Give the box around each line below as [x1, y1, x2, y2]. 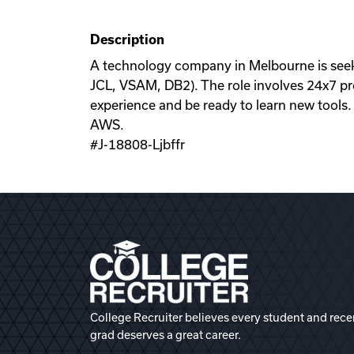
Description [90, 32, 164, 47]
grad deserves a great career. [90, 329, 241, 341]
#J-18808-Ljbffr [90, 137, 185, 152]
